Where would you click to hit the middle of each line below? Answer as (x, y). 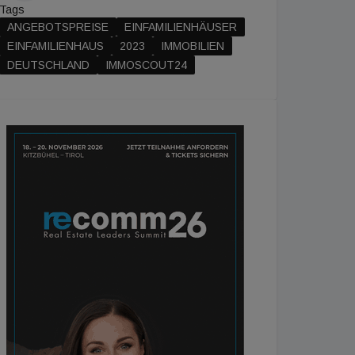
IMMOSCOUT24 (146, 65)
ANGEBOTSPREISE (58, 27)
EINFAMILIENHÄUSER (181, 27)
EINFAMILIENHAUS (55, 46)
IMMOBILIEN (193, 46)
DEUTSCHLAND (48, 65)
